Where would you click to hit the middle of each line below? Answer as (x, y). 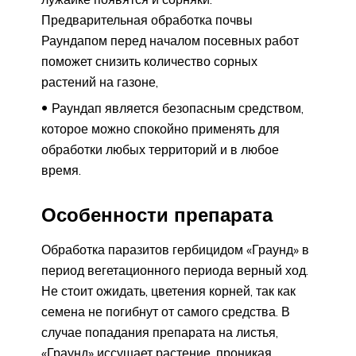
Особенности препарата (157, 214)
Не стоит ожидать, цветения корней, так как (168, 290)
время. (61, 170)
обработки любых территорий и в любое (160, 149)
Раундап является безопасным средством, (178, 108)
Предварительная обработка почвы (147, 19)
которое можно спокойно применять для (161, 128)
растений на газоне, (100, 81)
